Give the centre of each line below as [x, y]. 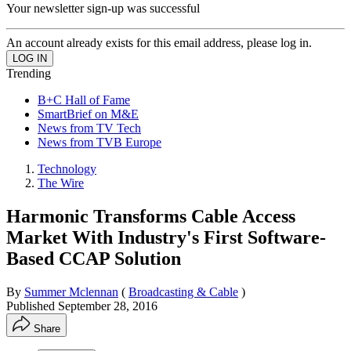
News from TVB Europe [100, 142]
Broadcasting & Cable [183, 291]
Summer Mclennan [71, 291]
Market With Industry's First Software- [166, 237]
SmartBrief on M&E [88, 114]
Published [32, 306]
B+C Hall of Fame [84, 100]
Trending [29, 73]
